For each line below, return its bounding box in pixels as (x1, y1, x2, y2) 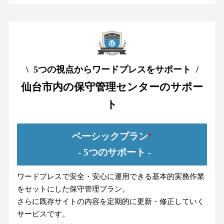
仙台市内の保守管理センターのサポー (21, 80, 203, 93)
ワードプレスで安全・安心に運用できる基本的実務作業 (17, 172, 205, 180)
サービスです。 (17, 209, 70, 218)
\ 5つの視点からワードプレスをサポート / (25, 64, 198, 74)
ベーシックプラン (72, 130, 148, 141)
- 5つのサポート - (73, 146, 151, 157)
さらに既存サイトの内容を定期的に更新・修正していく (17, 197, 205, 205)
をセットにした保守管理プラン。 (17, 184, 130, 193)
